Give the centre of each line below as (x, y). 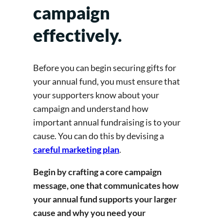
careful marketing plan (76, 149)
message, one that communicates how (106, 185)
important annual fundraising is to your (107, 122)
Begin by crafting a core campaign (97, 172)
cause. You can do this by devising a (99, 136)
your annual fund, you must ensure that (107, 81)
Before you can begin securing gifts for (105, 67)
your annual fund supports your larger (105, 199)
